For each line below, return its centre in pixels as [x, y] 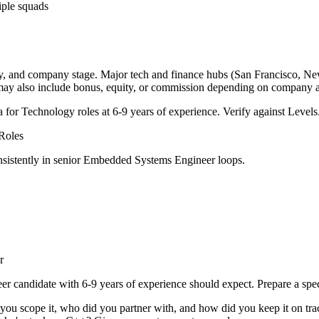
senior [67, 160]
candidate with [46, 284]
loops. [230, 160]
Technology [48, 112]
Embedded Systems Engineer [149, 160]
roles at [94, 112]
